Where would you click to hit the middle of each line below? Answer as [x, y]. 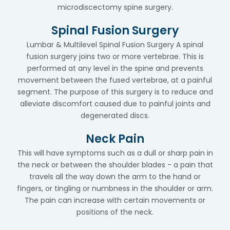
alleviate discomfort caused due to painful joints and [115, 104]
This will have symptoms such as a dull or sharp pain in [115, 153]
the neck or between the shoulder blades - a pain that [115, 165]
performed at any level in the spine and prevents [115, 68]
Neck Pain [115, 139]
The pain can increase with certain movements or [115, 200]
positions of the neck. [115, 212]
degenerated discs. [115, 116]
